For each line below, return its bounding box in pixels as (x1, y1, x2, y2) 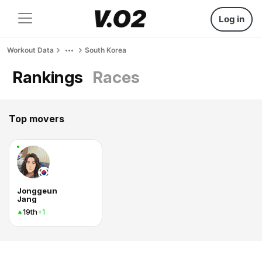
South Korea (85, 46, 126, 54)
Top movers (9, 113, 64, 125)
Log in (219, 13, 244, 25)
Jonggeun (17, 186, 57, 195)
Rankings (12, 67, 83, 87)
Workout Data (7, 46, 54, 54)
